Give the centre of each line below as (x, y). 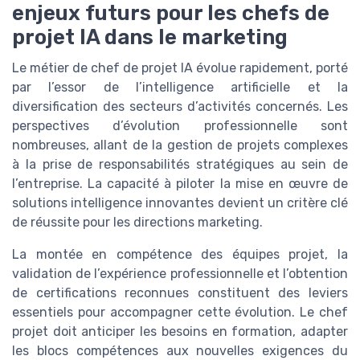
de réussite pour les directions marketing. (137, 222)
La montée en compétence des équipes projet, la (180, 254)
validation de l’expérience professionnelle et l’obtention (180, 273)
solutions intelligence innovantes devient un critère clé (180, 202)
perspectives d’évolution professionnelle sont (180, 125)
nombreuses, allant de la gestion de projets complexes (180, 145)
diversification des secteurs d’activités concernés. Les (180, 106)
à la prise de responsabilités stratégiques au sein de (180, 164)
